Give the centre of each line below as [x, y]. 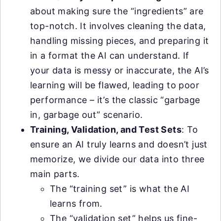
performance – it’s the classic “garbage [115, 100]
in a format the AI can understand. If [110, 56]
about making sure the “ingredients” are [117, 11]
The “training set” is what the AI [120, 189]
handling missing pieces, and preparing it [120, 41]
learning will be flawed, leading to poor [115, 85]
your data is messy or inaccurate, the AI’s [120, 71]
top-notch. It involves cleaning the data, [118, 26]
